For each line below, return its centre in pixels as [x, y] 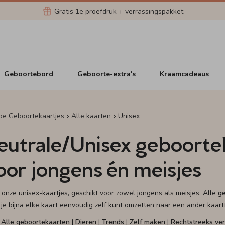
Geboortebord [29, 74]
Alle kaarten [91, 116]
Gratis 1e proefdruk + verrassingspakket [119, 11]
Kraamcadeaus [185, 74]
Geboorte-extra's [107, 74]
